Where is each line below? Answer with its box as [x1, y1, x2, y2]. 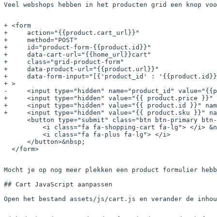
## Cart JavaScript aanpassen [4, 181, 112, 188]
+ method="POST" [4, 36, 77, 44]
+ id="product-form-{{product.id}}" [4, 44, 151, 51]
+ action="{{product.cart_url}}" [4, 29, 139, 37]
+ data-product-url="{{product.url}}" [4, 65, 159, 73]
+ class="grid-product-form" [4, 58, 124, 66]
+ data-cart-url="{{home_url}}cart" [4, 51, 151, 59]
